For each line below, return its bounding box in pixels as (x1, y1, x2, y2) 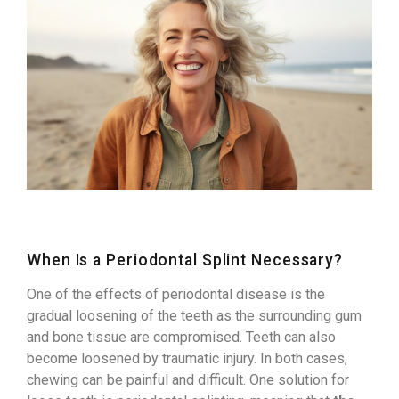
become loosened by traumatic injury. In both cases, (27, 349, 347, 367)
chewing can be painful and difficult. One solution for (27, 370, 349, 388)
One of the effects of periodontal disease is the (27, 285, 325, 303)
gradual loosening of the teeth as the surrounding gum (27, 306, 362, 324)
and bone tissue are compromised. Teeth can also (27, 328, 336, 346)
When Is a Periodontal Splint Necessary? (27, 250, 344, 269)
